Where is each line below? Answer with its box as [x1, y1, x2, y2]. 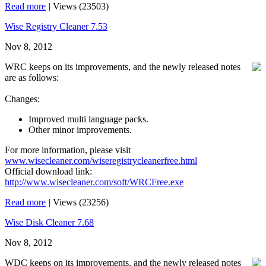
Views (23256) [53, 197, 109, 207]
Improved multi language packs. [28, 114, 148, 124]
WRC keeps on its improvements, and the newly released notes [5, 62, 240, 72]
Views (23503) [53, 1, 109, 11]
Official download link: [5, 166, 92, 176]
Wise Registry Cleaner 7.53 [5, 21, 107, 31]
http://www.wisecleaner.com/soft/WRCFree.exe [5, 177, 183, 187]
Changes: [5, 94, 40, 104]
